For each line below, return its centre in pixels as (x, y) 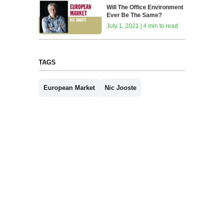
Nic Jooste (120, 88)
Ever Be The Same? (134, 15)
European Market (69, 88)
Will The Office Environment (145, 8)
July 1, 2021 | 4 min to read (142, 26)
